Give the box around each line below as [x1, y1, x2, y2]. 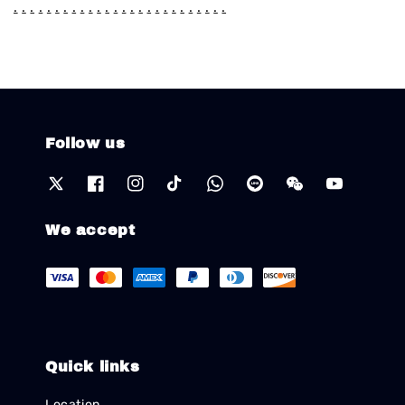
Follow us [45, 135, 126, 151]
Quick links [45, 359, 140, 374]
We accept [45, 222, 136, 238]
